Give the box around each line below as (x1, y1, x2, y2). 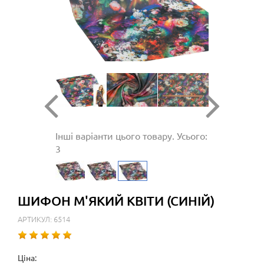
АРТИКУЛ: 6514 (18, 213, 70, 225)
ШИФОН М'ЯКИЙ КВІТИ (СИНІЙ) (18, 193, 214, 209)
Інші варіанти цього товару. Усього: (55, 130, 207, 142)
